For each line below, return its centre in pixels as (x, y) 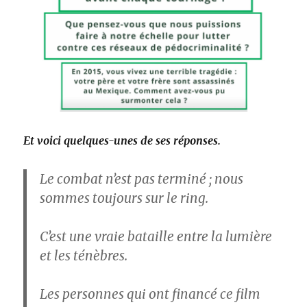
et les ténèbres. (84, 256)
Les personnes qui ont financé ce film (150, 294)
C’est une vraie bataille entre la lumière (156, 237)
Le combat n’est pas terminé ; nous (142, 179)
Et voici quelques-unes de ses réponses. (122, 141)
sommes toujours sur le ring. (124, 198)
